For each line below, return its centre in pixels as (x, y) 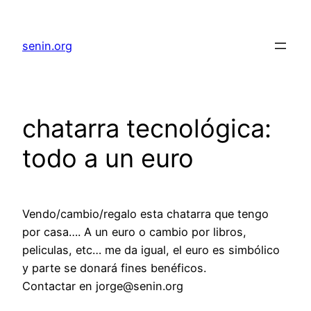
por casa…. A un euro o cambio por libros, (134, 232)
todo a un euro (108, 159)
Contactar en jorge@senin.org (103, 286)
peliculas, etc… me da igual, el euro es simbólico (151, 250)
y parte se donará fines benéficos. (114, 268)
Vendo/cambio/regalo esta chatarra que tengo (145, 214)
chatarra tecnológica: (147, 129)
